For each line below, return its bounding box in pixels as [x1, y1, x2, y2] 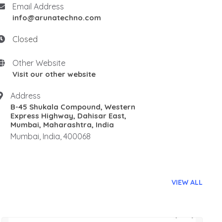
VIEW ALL [171, 177, 203, 187]
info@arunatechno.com [12, 13, 102, 22]
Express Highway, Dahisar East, [10, 111, 127, 120]
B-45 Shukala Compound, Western [10, 102, 136, 111]
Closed [12, 34, 38, 44]
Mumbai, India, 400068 [10, 131, 91, 141]
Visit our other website [12, 69, 96, 79]
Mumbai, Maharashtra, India [10, 120, 114, 129]
